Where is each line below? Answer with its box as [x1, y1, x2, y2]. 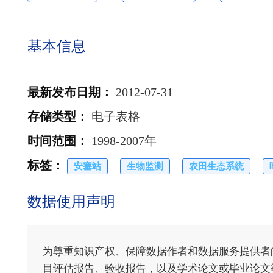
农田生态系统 [189, 161, 244, 171]
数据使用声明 [27, 194, 115, 210]
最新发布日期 [27, 85, 101, 99]
